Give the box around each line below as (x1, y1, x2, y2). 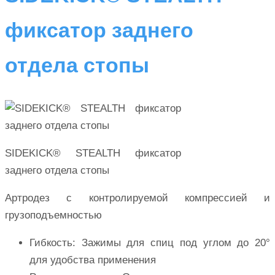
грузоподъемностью (5, 209, 102, 222)
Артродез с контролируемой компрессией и (5, 192, 270, 204)
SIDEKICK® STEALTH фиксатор (5, 147, 181, 160)
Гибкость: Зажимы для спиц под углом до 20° (29, 237, 270, 249)
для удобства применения (29, 254, 156, 266)
